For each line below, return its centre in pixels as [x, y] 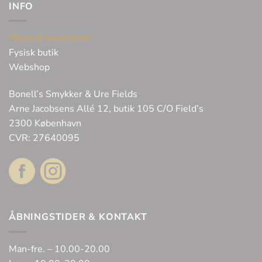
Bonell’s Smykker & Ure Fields [73, 94]
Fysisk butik [34, 53]
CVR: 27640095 [44, 138]
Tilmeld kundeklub [50, 38]
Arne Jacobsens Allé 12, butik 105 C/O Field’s [106, 108]
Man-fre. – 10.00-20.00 [59, 249]
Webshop [29, 68]
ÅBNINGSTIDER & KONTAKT [78, 217]
